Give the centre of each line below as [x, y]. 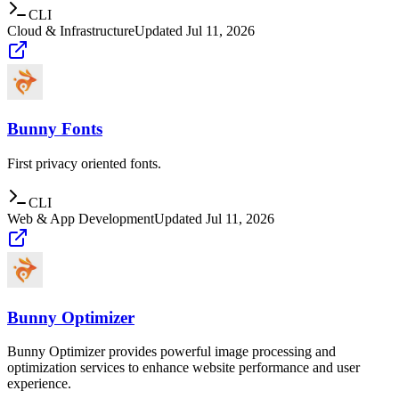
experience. [39, 384]
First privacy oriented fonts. [84, 163]
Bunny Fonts [55, 129]
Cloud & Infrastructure [71, 30]
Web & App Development [81, 219]
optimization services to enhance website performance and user [183, 368]
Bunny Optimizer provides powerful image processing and [171, 352]
